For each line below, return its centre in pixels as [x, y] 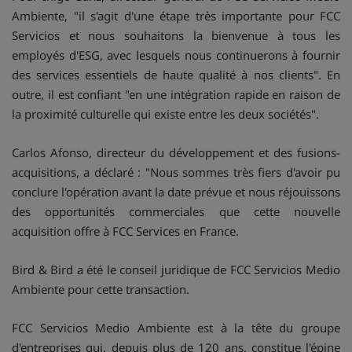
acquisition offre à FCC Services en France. [125, 231]
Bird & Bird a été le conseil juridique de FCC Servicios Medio [176, 269]
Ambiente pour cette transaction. [101, 289]
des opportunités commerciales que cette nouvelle [176, 211]
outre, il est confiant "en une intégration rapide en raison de [176, 94]
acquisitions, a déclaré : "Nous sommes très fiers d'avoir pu [176, 172]
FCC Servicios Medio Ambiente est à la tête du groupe [176, 327]
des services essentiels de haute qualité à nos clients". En [176, 74]
